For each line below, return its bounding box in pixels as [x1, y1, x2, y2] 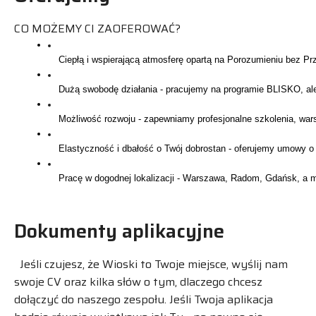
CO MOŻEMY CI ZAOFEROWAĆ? [14, 19, 186, 37]
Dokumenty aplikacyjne [14, 215, 224, 246]
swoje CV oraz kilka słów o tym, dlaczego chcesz [14, 272, 262, 291]
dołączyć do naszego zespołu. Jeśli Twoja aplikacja [14, 290, 273, 308]
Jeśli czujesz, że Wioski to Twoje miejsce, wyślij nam [14, 255, 288, 273]
